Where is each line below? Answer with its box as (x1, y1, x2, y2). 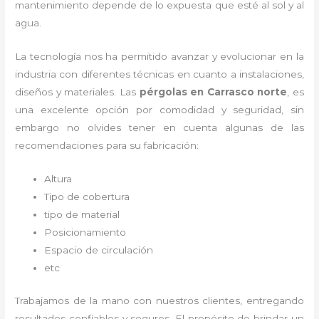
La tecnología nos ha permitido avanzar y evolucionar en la (15, 51, 304, 63)
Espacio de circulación (44, 244, 154, 256)
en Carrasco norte (187, 86, 288, 98)
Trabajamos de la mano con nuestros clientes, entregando (15, 294, 304, 306)
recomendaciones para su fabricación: (15, 140, 199, 152)
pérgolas (139, 86, 187, 98)
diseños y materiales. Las (15, 86, 140, 98)
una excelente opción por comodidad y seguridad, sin (15, 104, 304, 116)
